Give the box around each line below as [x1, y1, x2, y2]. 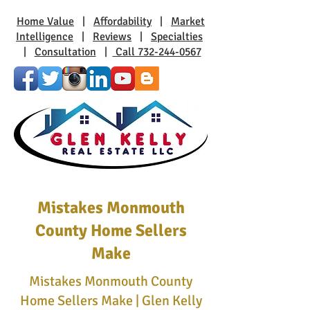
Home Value [17, 15, 74, 28]
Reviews [93, 30, 131, 44]
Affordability [93, 15, 152, 28]
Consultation [34, 45, 96, 59]
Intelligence [16, 30, 73, 44]
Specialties [151, 30, 203, 44]
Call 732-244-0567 [112, 45, 201, 59]
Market [171, 15, 205, 28]
